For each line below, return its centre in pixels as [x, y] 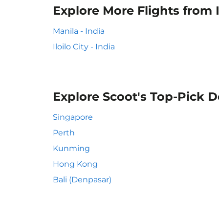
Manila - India [79, 31]
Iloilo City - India [84, 47]
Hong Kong [75, 164]
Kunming [71, 148]
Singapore [73, 117]
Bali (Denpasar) [82, 180]
